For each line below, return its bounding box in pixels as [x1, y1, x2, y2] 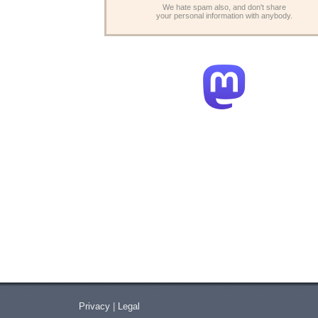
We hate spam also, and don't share [163, 3, 286, 11]
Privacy [78, 301, 110, 312]
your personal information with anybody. [156, 11, 292, 20]
